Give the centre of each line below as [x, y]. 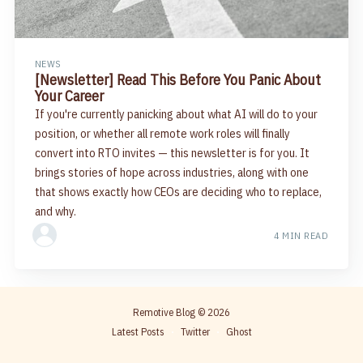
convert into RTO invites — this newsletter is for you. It [172, 152]
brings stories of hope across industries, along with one [171, 172]
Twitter [195, 332]
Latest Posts [138, 332]
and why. [55, 211]
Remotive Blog [164, 313]
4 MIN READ [301, 235]
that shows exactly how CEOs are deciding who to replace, [178, 191]
